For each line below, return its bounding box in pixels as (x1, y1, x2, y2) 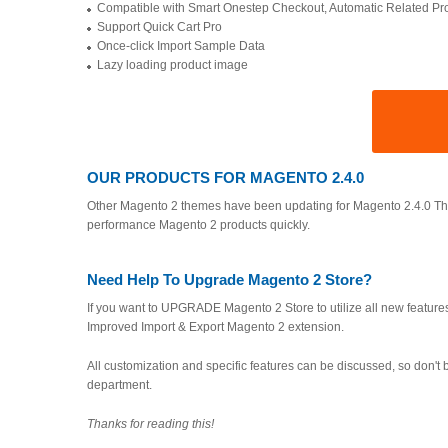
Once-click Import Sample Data (97, 39, 265, 53)
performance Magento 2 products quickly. (87, 218, 310, 232)
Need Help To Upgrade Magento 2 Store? (87, 271, 372, 288)
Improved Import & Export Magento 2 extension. (87, 320, 344, 334)
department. (87, 378, 152, 392)
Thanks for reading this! (87, 417, 214, 431)
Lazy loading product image (97, 58, 248, 72)
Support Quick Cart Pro (97, 20, 222, 34)
